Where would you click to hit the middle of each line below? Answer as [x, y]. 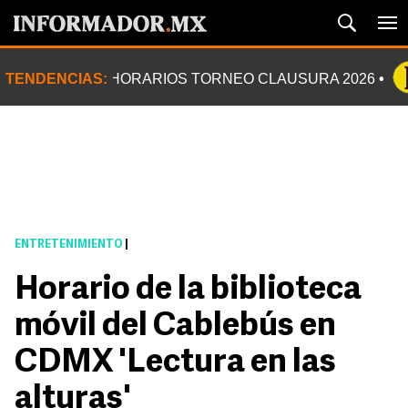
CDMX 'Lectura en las [175, 363]
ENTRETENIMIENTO [69, 245]
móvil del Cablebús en [175, 327]
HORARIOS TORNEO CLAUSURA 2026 [242, 79]
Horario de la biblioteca [188, 291]
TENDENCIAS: [56, 79]
